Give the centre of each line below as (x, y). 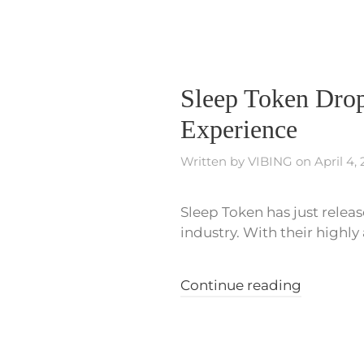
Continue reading (241, 285)
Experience (239, 129)
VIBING (270, 161)
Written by (214, 161)
